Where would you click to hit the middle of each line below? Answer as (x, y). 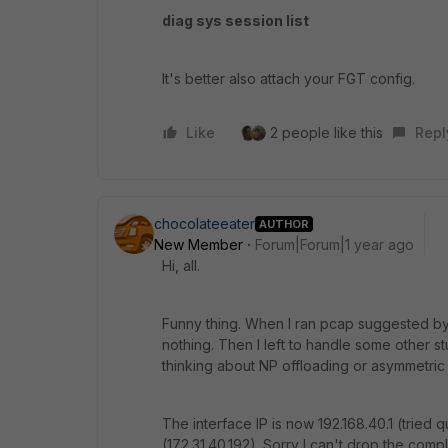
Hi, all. (181, 265)
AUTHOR (284, 223)
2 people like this (326, 132)
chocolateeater (204, 223)
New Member (198, 244)
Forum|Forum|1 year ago (334, 244)
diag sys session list (235, 20)
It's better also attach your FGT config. (288, 78)
